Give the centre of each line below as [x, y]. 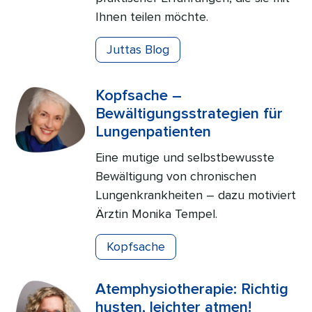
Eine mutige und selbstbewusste [185, 157]
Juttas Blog [138, 49]
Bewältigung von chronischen [176, 176]
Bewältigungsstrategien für [189, 114]
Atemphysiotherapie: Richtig [192, 289]
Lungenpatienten [154, 132]
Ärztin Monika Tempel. [157, 214]
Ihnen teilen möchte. [152, 17]
